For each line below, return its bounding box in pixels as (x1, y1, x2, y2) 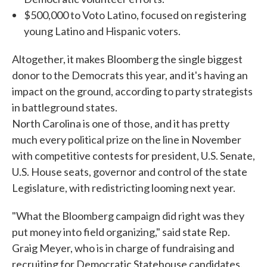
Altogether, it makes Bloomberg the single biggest (12, 52, 243, 66)
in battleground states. (12, 101, 117, 114)
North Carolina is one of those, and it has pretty (12, 117, 229, 130)
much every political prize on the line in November (12, 133, 241, 146)
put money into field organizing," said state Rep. (12, 225, 230, 238)
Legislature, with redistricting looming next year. (12, 181, 235, 194)
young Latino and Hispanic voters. (24, 24, 181, 38)
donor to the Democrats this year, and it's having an (12, 69, 248, 82)
